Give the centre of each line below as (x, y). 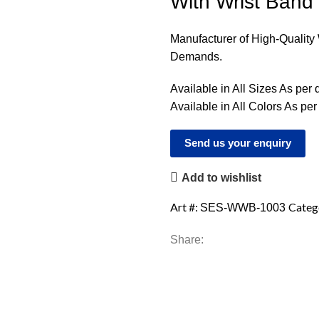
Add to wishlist (222, 177)
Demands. (196, 57)
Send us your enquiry (238, 143)
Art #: (185, 207)
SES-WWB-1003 (244, 208)
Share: (187, 240)
